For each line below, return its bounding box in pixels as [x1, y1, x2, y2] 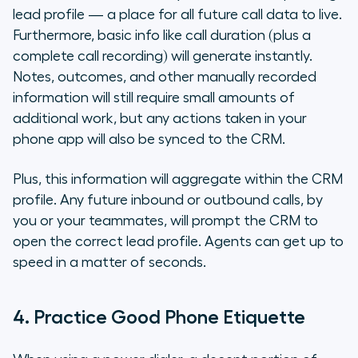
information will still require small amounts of [13, 89, 295, 105]
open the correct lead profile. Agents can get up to [13, 233, 344, 249]
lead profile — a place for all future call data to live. [13, 6, 342, 22]
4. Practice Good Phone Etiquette [13, 307, 305, 327]
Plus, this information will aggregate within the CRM [13, 171, 343, 186]
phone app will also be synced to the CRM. [13, 131, 285, 146]
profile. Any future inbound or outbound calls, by [13, 192, 323, 207]
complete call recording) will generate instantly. [13, 48, 312, 63]
